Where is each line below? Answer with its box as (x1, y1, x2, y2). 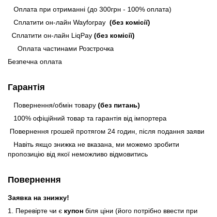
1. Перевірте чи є (8, 206, 64, 215)
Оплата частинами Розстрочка (12, 44, 114, 52)
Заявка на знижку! (8, 193, 69, 201)
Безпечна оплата (8, 57, 62, 65)
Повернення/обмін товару (8, 101, 98, 109)
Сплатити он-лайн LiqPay (8, 31, 94, 39)
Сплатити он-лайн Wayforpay (8, 18, 108, 26)
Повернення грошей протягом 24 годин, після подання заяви (8, 127, 204, 135)
